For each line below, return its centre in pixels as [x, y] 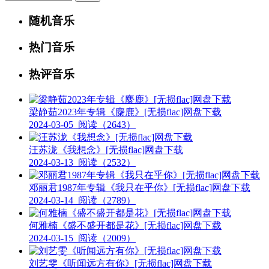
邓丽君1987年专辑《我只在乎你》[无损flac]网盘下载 [140, 187]
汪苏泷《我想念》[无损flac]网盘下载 [106, 150]
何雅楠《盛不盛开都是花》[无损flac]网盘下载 [125, 225]
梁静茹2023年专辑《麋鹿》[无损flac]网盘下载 [125, 112]
